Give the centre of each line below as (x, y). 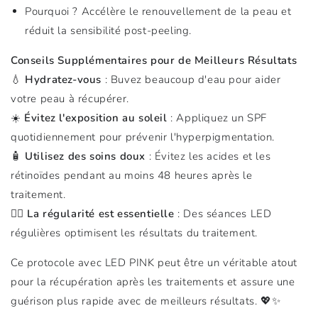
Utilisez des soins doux (86, 156)
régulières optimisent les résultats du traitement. (135, 233)
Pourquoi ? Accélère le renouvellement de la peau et (158, 11)
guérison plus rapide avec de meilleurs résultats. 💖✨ (146, 301)
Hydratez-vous (64, 79)
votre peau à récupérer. (70, 99)
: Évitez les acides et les (208, 156)
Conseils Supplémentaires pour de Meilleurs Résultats (154, 60)
